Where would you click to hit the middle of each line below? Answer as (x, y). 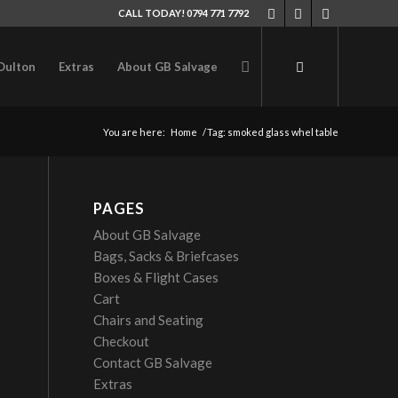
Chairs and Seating (149, 320)
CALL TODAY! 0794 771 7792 (183, 13)
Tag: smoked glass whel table (273, 132)
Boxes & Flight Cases (156, 277)
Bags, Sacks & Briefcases (167, 256)
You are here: (134, 132)
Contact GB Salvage (153, 362)
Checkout (122, 341)
